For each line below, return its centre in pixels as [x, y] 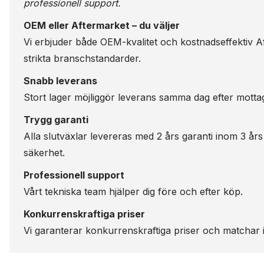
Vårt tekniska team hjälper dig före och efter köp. [133, 192]
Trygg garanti [56, 120]
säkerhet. [44, 153]
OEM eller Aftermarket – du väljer [102, 25]
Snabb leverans [60, 81]
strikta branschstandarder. [82, 58]
